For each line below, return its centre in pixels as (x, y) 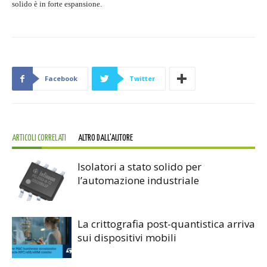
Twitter (142, 79)
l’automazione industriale (138, 181)
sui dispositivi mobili (127, 238)
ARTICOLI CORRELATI (39, 139)
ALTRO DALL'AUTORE (105, 139)
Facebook (61, 79)
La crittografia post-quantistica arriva (166, 224)
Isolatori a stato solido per (139, 167)
